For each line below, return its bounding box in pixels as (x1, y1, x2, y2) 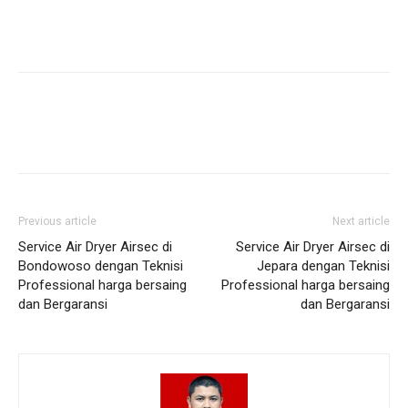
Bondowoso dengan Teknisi (18, 258, 183, 274)
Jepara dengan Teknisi (257, 258, 390, 274)
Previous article (18, 215, 97, 228)
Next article (332, 215, 390, 228)
